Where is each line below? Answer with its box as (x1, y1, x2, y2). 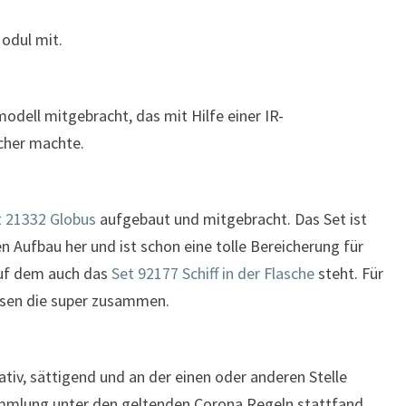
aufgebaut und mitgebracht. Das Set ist (96, 208, 367, 230)
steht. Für (314, 263, 383, 285)
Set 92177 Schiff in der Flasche (111, 263, 314, 285)
